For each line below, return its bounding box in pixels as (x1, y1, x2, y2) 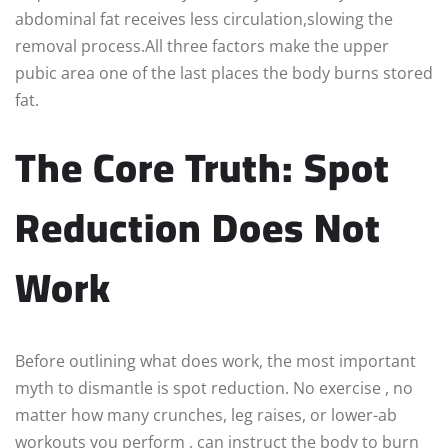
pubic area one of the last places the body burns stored (15, 62, 433, 85)
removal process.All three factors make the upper (15, 35, 389, 58)
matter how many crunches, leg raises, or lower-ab (15, 404, 397, 427)
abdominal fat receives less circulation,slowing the (15, 8, 393, 31)
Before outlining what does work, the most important (15, 350, 416, 373)
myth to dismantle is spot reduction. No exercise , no (15, 377, 413, 400)
